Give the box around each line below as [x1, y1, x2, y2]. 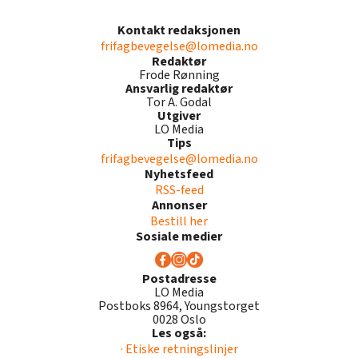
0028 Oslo [152, 311, 206, 329]
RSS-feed [154, 181, 204, 200]
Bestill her [150, 213, 208, 231]
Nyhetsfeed [145, 165, 213, 184]
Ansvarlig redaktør [125, 80, 233, 98]
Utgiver [157, 107, 201, 125]
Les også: [152, 324, 206, 343]
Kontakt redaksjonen [117, 22, 241, 40]
